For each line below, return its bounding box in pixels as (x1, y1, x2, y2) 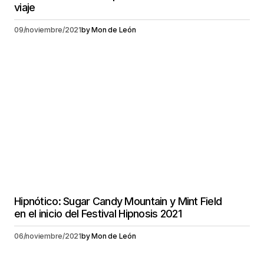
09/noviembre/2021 (14, 25, 81, 34)
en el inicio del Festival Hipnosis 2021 (14, 207, 181, 220)
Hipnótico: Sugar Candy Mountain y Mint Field (14, 194, 222, 207)
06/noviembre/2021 (14, 231, 81, 240)
